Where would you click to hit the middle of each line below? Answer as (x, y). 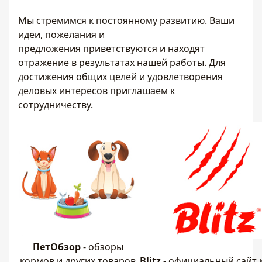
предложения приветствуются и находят (111, 49)
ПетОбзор (58, 247)
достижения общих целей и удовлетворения (120, 77)
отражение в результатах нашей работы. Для (122, 63)
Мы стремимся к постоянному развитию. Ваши (126, 21)
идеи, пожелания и (61, 35)
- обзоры (103, 247)
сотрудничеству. (57, 105)
